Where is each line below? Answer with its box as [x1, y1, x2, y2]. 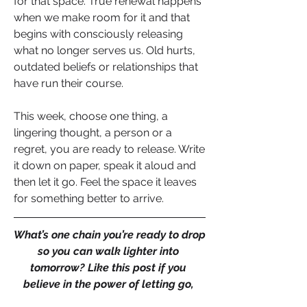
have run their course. [14, 76, 123, 90]
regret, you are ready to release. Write [14, 142, 205, 156]
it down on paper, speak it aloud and [14, 158, 196, 172]
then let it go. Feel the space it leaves [14, 175, 197, 188]
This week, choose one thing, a [14, 109, 168, 123]
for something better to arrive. [14, 191, 164, 205]
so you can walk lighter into [38, 244, 179, 258]
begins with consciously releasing [14, 27, 183, 40]
